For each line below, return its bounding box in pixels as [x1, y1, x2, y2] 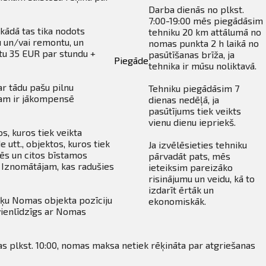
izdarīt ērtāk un [148, 184, 214, 196]
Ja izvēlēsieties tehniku [148, 139, 248, 151]
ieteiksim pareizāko [148, 161, 233, 173]
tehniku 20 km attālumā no [148, 26, 262, 38]
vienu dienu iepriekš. [148, 116, 236, 128]
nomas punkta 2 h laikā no [148, 37, 259, 49]
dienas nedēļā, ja [148, 94, 220, 106]
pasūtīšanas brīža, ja [148, 49, 235, 61]
